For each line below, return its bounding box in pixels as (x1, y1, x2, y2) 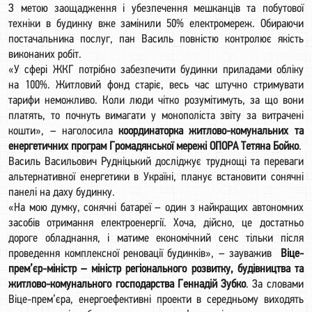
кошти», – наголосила (8, 125, 119, 137)
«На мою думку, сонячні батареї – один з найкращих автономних (8, 202, 304, 214)
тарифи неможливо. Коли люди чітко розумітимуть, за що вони (8, 95, 304, 107)
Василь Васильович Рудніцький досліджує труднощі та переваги (8, 156, 304, 168)
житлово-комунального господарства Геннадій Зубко (8, 279, 247, 290)
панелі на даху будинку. (8, 187, 116, 198)
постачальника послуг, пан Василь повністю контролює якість (8, 33, 304, 45)
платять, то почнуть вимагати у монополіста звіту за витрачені (8, 110, 304, 122)
